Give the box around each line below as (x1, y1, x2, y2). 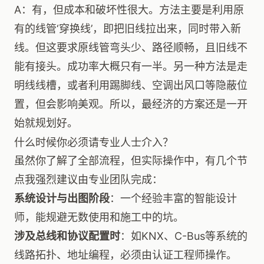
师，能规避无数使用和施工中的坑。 (14, 211, 184, 223)
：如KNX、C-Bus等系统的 (120, 230, 247, 242)
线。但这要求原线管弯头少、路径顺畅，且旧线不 (14, 41, 247, 54)
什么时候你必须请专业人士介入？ (14, 135, 173, 149)
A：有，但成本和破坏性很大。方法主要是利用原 (14, 4, 244, 16)
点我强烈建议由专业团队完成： (14, 173, 163, 186)
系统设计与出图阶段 (14, 192, 110, 204)
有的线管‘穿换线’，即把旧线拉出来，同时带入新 (14, 22, 241, 35)
